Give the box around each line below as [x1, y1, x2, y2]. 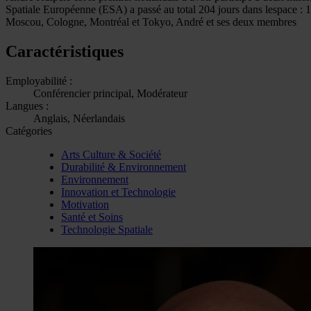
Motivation [61, 198, 109, 210]
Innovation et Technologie [61, 185, 176, 198]
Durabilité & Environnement [61, 160, 186, 173]
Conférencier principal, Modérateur [33, 87, 187, 99]
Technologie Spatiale [61, 223, 153, 235]
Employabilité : [6, 74, 72, 87]
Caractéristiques [6, 42, 124, 60]
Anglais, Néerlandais [33, 112, 125, 124]
